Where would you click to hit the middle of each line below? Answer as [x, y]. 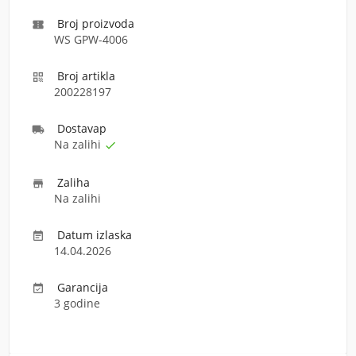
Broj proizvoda [96, 23]
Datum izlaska [95, 235]
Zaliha [74, 182]
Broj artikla [86, 76]
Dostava [78, 128]
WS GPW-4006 [91, 39]
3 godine [77, 303]
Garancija [83, 287]
